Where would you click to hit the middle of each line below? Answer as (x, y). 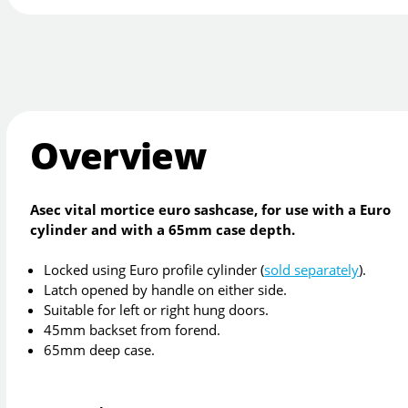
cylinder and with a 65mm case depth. (163, 230)
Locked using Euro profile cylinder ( (154, 270)
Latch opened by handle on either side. (166, 290)
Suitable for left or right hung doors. (157, 310)
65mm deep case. (100, 350)
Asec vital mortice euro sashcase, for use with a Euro (211, 210)
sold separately (312, 270)
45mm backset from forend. (133, 330)
